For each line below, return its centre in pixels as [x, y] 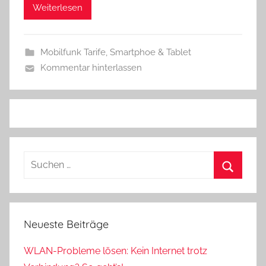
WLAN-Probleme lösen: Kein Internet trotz [115, 251]
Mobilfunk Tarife [73, 52]
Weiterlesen [58, 7]
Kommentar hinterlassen [91, 68]
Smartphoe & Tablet [150, 52]
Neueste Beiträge [66, 224]
